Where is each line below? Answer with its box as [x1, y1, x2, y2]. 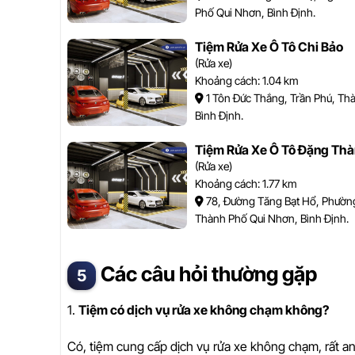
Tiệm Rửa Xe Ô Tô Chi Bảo [194, 38, 343, 55]
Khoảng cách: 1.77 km [194, 176, 297, 190]
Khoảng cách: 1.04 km [194, 73, 299, 87]
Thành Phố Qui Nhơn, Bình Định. [194, 211, 349, 225]
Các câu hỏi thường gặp [101, 261, 317, 286]
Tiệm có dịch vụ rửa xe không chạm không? [78, 301, 329, 318]
